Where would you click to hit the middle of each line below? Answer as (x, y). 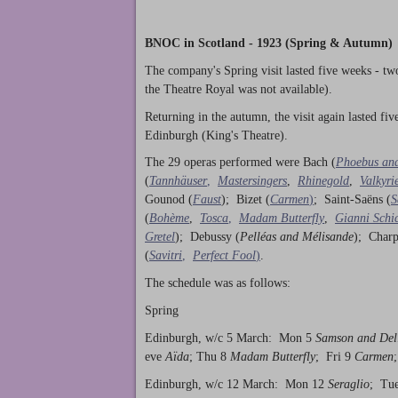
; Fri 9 (335, 356)
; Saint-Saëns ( (352, 200)
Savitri (166, 256)
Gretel (160, 237)
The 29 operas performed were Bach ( (240, 163)
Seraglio (349, 384)
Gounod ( (169, 200)
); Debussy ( (207, 237)
